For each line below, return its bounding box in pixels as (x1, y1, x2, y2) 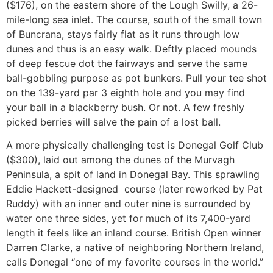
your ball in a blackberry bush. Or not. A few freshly (6, 101, 244, 113)
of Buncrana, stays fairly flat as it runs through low (6, 27, 239, 40)
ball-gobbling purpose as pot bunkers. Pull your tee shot (6, 71, 267, 84)
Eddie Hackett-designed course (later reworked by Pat (6, 182, 263, 195)
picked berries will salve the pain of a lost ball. (6, 115, 221, 128)
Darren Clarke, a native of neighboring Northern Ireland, (6, 241, 264, 253)
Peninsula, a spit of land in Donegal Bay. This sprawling (6, 168, 260, 180)
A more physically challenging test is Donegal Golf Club (6, 138, 263, 151)
